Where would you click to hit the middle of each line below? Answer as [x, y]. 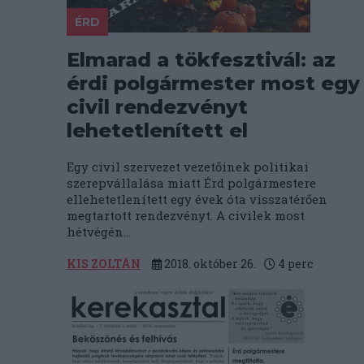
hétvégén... [99, 232]
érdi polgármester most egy [213, 83]
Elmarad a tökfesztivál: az [201, 60]
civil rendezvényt [157, 107]
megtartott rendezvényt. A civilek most [186, 215]
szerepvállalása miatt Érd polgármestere [191, 183]
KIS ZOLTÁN [104, 264]
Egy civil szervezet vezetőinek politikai [188, 167]
